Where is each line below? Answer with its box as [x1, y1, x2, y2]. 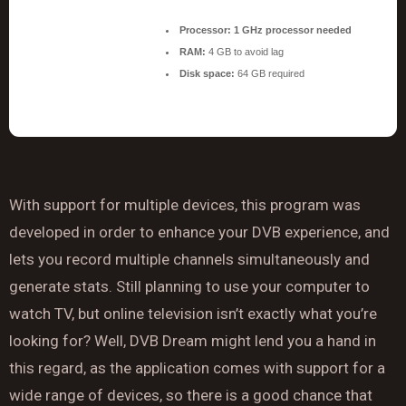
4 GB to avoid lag [206, 46, 284, 57]
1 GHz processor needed [231, 24, 352, 35]
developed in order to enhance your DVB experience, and [9, 223, 390, 241]
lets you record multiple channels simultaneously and [9, 250, 370, 268]
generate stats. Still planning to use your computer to [9, 277, 370, 295]
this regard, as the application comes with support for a [9, 359, 385, 377]
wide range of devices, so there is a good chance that [9, 386, 372, 404]
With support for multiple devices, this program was [9, 196, 361, 214]
